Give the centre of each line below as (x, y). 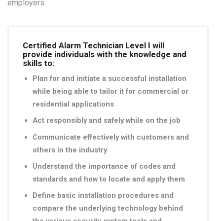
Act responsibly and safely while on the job (107, 121)
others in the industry (70, 150)
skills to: (38, 63)
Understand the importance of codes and (104, 166)
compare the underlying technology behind (108, 208)
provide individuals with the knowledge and (105, 54)
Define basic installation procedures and (103, 196)
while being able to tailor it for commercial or (110, 91)
